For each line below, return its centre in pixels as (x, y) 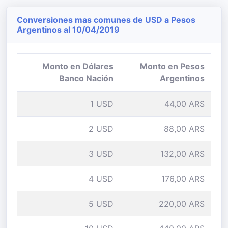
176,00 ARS (183, 179)
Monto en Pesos (172, 66)
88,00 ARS (184, 129)
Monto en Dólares (78, 66)
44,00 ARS (184, 104)
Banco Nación (86, 78)
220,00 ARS (182, 204)
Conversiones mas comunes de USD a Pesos (106, 20)
